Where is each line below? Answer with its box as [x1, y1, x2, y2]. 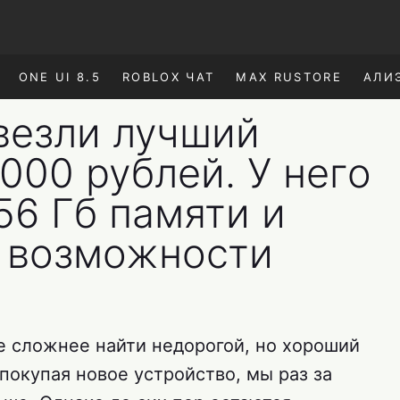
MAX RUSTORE [236, 70, 343, 84]
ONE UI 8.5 [18, 70, 101, 84]
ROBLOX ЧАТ [121, 70, 215, 84]
